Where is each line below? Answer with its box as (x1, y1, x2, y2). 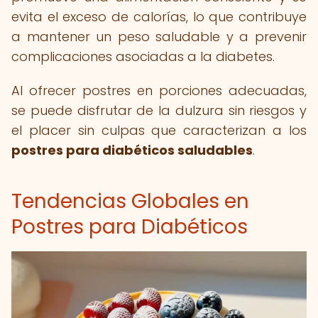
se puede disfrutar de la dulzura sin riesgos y (11, 102, 307, 119)
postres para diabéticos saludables (11, 141, 253, 159)
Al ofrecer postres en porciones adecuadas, (11, 82, 307, 99)
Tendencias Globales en (11, 187, 249, 215)
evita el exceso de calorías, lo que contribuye (11, 8, 307, 26)
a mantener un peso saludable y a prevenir (11, 28, 307, 45)
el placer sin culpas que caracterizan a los (11, 121, 307, 139)
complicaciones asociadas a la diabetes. (11, 48, 275, 65)
